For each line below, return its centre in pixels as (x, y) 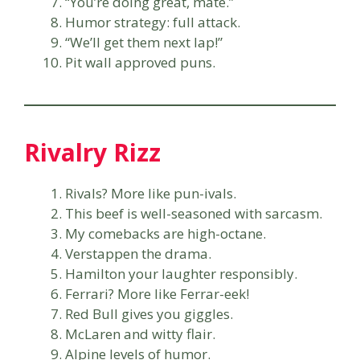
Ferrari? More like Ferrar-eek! (157, 293)
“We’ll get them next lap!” (144, 42)
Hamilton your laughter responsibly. (181, 273)
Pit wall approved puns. (140, 62)
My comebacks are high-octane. (166, 233)
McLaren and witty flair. (140, 333)
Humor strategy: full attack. (153, 22)
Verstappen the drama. (138, 253)
